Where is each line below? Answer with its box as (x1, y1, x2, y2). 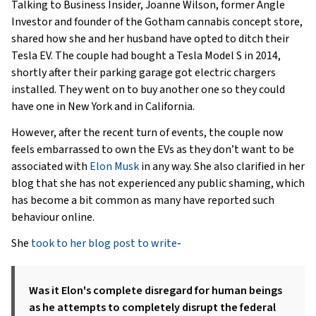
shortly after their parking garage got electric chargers (11, 65, 276, 80)
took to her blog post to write (31, 236, 177, 251)
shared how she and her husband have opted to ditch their (11, 31, 289, 47)
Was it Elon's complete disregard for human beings (29, 283, 282, 298)
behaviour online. (11, 209, 95, 225)
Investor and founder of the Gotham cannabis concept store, (11, 14, 303, 30)
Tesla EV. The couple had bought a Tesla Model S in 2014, (11, 48, 281, 63)
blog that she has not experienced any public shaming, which (11, 176, 305, 191)
